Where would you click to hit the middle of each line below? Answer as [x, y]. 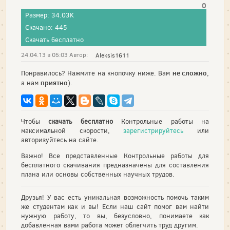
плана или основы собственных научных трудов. [98, 174]
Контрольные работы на [161, 121]
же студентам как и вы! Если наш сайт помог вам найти [115, 207]
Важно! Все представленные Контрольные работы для [115, 156]
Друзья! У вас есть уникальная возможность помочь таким [115, 197]
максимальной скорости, [72, 131]
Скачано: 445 [46, 27]
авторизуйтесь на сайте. [60, 140]
